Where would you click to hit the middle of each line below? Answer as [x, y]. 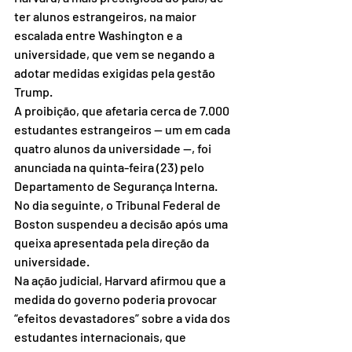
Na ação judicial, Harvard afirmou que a [121, 280]
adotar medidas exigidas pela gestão [116, 73]
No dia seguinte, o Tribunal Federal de [119, 205]
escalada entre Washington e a [99, 35]
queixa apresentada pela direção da [113, 243]
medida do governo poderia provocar [117, 299]
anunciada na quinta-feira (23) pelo [110, 167]
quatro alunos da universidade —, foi [114, 148]
